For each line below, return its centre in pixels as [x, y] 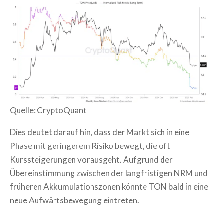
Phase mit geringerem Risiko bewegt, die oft [90, 145]
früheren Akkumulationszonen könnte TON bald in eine [109, 186]
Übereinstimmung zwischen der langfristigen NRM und [109, 173]
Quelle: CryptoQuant [48, 110]
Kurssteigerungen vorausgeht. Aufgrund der [91, 159]
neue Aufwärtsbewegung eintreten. [74, 200]
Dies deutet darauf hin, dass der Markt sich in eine [100, 132]
